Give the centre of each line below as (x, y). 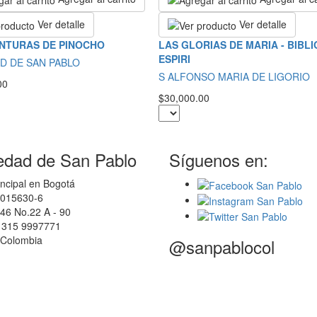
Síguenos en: (219, 160)
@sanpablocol (222, 247)
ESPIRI (174, 59)
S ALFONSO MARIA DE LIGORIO (234, 77)
